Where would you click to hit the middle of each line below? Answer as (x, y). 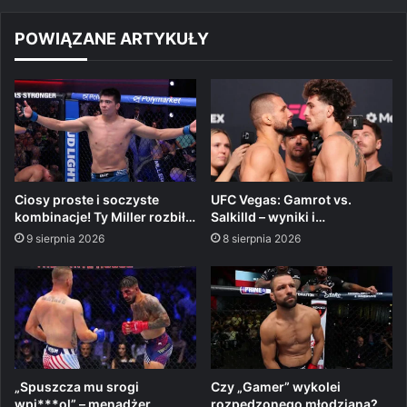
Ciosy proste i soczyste (87, 199)
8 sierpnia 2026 (262, 238)
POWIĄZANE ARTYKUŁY (112, 38)
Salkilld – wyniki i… (268, 216)
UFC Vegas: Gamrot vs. (281, 199)
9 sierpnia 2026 (65, 238)
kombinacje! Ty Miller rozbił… (105, 216)
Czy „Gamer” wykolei (276, 386)
